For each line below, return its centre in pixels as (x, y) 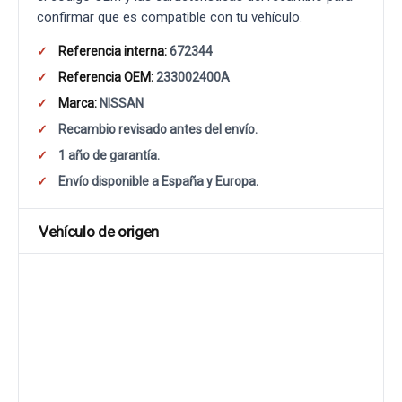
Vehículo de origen (99, 231)
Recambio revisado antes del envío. (158, 129)
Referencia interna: (113, 51)
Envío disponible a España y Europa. (158, 181)
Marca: (78, 103)
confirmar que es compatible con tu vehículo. (170, 17)
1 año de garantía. (109, 155)
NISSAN (120, 103)
